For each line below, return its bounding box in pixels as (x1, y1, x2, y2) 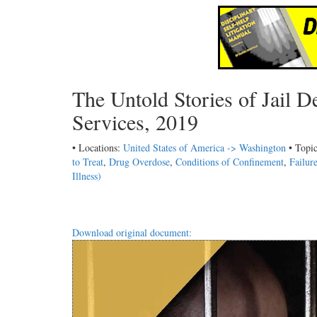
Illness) (72, 169, 101, 183)
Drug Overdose (109, 155, 170, 168)
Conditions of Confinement (175, 155, 284, 168)
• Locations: (72, 141, 123, 154)
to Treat (72, 155, 103, 168)
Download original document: (72, 226, 192, 240)
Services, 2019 (72, 108, 198, 136)
